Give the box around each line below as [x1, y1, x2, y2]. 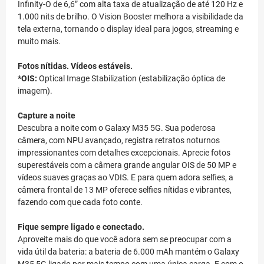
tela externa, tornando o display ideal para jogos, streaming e [18, 24, 239, 34]
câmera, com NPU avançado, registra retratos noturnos [18, 136, 220, 146]
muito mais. [18, 37, 61, 47]
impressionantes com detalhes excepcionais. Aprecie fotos [18, 148, 230, 158]
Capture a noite [18, 111, 75, 121]
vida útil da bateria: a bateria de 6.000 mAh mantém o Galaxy [18, 247, 239, 257]
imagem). [18, 86, 52, 96]
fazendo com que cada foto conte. [18, 197, 143, 207]
